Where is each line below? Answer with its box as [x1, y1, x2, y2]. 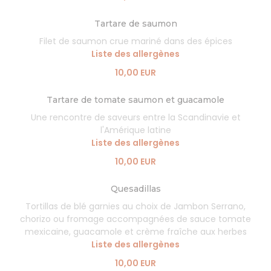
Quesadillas [110, 183, 161, 194]
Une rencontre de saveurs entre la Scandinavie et [30, 111, 241, 123]
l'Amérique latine [100, 124, 171, 136]
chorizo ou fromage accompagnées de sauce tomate [20, 213, 251, 225]
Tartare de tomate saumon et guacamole [47, 94, 224, 105]
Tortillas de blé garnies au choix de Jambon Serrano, [25, 200, 246, 212]
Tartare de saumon [94, 18, 177, 29]
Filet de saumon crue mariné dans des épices [39, 35, 232, 47]
